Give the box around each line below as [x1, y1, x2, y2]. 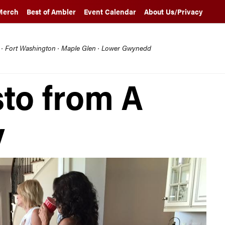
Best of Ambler [27, 7, 76, 17]
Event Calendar [84, 7, 136, 17]
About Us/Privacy [144, 7, 203, 17]
